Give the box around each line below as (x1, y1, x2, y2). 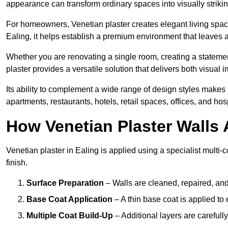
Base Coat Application (26, 194, 112, 204)
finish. (6, 158, 27, 167)
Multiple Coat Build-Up (26, 211, 113, 220)
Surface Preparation (26, 178, 104, 187)
